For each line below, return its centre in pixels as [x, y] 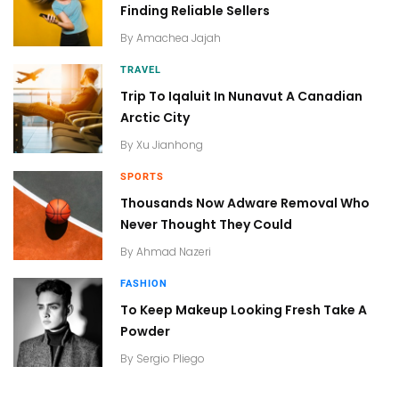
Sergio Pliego [171, 358]
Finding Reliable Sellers [195, 11]
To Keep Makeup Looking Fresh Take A [244, 310]
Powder [145, 331]
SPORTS [142, 177]
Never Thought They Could [206, 224]
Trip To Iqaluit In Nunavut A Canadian [241, 96]
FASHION [144, 284]
